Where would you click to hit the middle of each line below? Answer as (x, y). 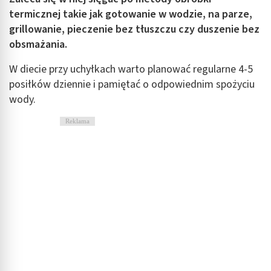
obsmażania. (38, 44)
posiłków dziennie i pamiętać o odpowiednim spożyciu (132, 84)
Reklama (77, 121)
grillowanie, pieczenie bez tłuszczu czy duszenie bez (134, 29)
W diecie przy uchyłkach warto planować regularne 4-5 (131, 69)
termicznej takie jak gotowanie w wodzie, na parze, (131, 14)
